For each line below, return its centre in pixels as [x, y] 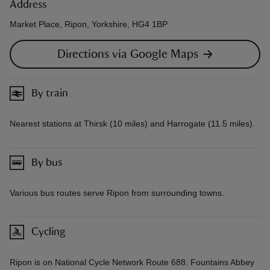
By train [50, 93]
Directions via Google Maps [128, 55]
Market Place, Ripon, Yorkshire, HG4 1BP [89, 24]
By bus [47, 162]
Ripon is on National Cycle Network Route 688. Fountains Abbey [132, 262]
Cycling [49, 232]
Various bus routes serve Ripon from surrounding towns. [117, 193]
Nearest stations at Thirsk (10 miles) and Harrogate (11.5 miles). [132, 124]
